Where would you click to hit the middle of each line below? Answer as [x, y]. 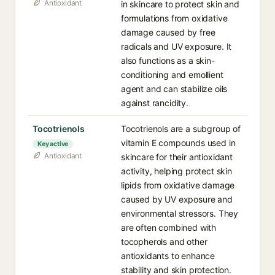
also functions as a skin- [168, 60]
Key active [53, 144]
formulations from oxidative [174, 18]
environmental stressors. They [180, 213]
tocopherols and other [164, 242]
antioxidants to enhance [168, 256]
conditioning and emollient [172, 75]
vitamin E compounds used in [178, 143]
